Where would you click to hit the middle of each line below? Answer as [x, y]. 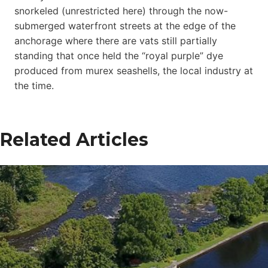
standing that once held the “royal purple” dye [119, 55]
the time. [34, 85]
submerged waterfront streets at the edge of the [125, 25]
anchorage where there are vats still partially [116, 40]
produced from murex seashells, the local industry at [134, 70]
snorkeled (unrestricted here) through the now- [121, 10]
